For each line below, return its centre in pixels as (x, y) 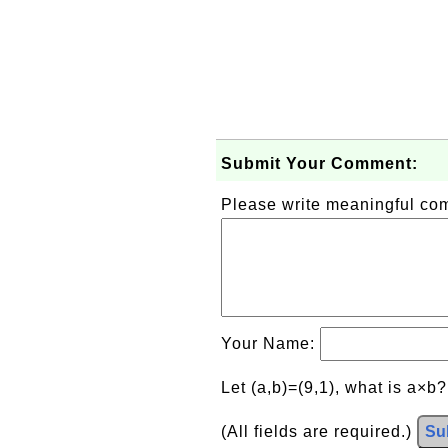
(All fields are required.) (319, 431)
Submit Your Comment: (319, 163)
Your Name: (270, 343)
